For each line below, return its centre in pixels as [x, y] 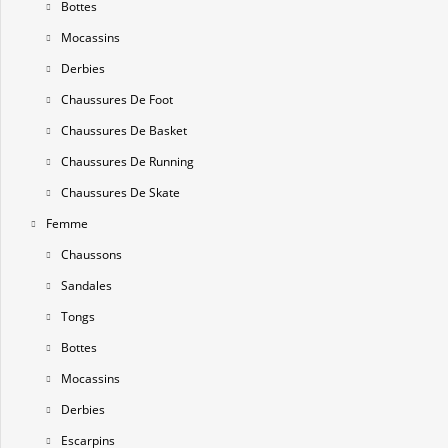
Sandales [86, 286]
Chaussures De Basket [124, 131]
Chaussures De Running [127, 162]
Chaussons [91, 255]
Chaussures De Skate [120, 193]
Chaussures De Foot [117, 100]
